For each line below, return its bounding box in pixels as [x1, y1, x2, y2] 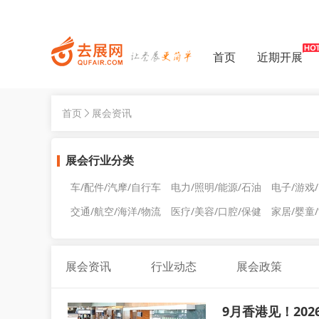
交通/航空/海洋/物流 [70, 204, 161, 218]
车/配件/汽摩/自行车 [70, 180, 161, 194]
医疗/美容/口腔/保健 [171, 204, 261, 218]
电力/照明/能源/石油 [171, 180, 261, 194]
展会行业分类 [66, 152, 134, 168]
